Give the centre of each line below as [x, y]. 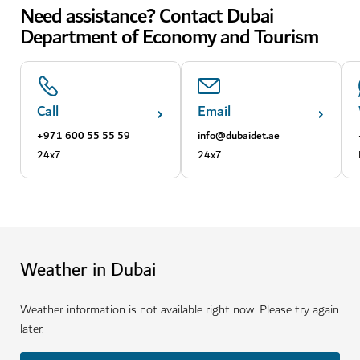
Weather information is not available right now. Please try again [180, 310]
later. [32, 329]
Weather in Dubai [88, 270]
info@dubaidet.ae [239, 135]
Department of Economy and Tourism [169, 37]
